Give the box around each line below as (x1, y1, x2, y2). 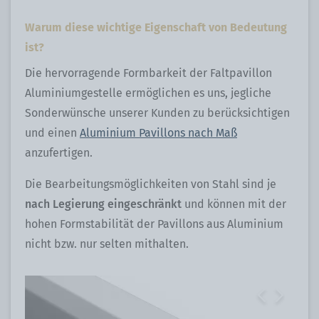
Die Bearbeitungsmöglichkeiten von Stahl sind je (25, 177, 276, 191)
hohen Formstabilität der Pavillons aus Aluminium (25, 216, 283, 231)
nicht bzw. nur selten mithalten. (25, 236, 189, 251)
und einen (25, 125, 80, 140)
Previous (258, 287, 302, 301)
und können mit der (184, 197, 286, 211)
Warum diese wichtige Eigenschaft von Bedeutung (25, 20, 287, 34)
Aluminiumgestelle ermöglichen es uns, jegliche (25, 85, 271, 100)
